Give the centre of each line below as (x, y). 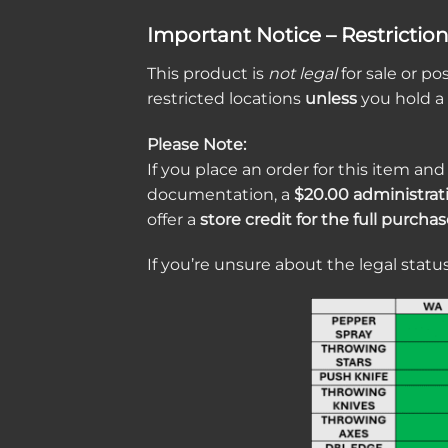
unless (331, 98)
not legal (302, 73)
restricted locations (226, 98)
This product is (207, 73)
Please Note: (196, 144)
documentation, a (220, 194)
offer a (173, 219)
